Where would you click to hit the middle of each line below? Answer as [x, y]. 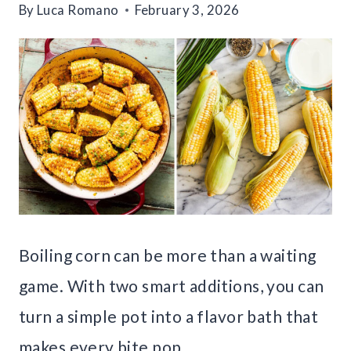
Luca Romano [78, 10]
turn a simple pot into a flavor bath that [169, 317]
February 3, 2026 [187, 10]
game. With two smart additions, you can [172, 286]
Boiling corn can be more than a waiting [168, 255]
